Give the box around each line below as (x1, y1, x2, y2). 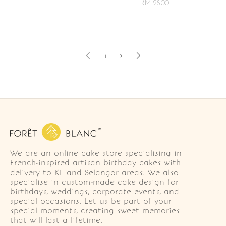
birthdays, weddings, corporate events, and (10, 187, 179, 197)
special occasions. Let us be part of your (10, 197, 172, 206)
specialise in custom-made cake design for (10, 178, 179, 187)
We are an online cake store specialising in (10, 149, 182, 158)
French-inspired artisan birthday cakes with (10, 158, 181, 168)
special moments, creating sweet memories (10, 206, 180, 216)
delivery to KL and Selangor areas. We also (10, 168, 179, 178)
